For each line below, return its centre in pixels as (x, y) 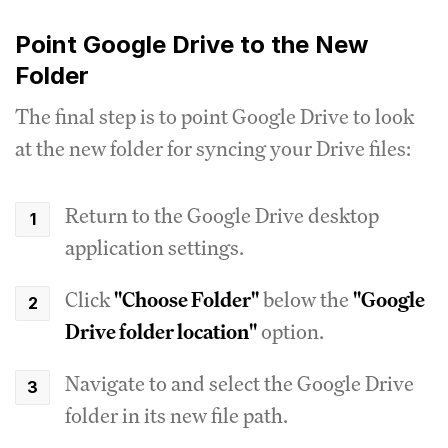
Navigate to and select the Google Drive (239, 384)
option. (290, 332)
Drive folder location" (161, 332)
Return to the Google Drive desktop (222, 216)
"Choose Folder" (186, 300)
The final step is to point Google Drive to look (214, 117)
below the (306, 300)
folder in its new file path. (176, 416)
